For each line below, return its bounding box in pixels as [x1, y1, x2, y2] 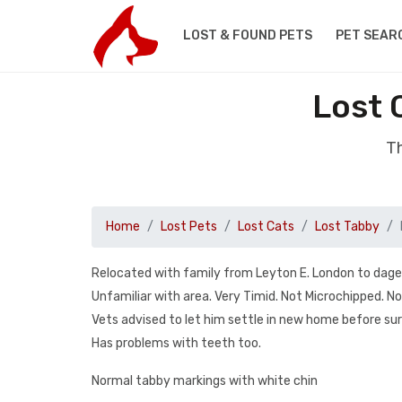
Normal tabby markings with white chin [92, 373, 318, 389]
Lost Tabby [315, 219, 380, 234]
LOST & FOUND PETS [182, 28, 312, 43]
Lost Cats [238, 219, 294, 234]
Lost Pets [161, 219, 217, 234]
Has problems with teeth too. [92, 336, 261, 351]
